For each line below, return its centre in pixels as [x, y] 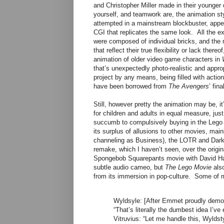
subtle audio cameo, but [129, 167]
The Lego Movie [188, 167]
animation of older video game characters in [158, 59]
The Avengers [189, 86]
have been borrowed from [131, 86]
